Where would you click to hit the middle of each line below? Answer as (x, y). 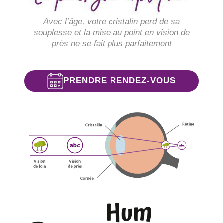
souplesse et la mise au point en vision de (111, 32)
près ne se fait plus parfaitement (111, 43)
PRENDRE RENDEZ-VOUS (119, 81)
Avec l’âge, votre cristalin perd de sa (111, 21)
